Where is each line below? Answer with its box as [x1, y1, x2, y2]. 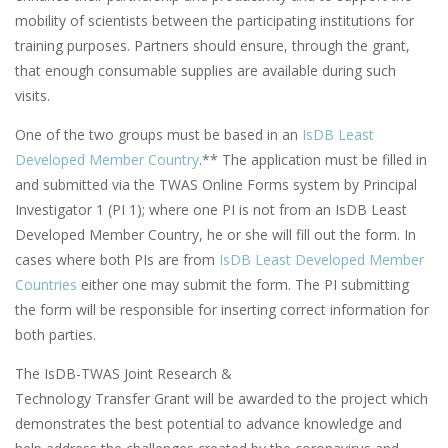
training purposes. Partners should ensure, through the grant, [15, 36, 410, 56]
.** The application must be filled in [199, 150, 427, 170]
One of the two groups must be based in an [15, 125, 302, 145]
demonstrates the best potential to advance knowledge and [15, 414, 402, 434]
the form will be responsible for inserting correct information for [15, 300, 429, 320]
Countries [15, 275, 77, 295]
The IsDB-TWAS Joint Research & [15, 364, 232, 384]
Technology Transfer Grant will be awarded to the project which [15, 389, 428, 409]
